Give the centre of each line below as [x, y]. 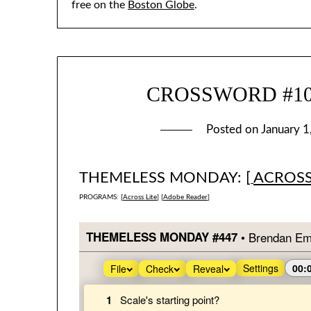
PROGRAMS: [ [101, 197]
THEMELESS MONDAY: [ [165, 178]
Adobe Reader [186, 197]
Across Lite [140, 197]
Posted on [234, 130]
